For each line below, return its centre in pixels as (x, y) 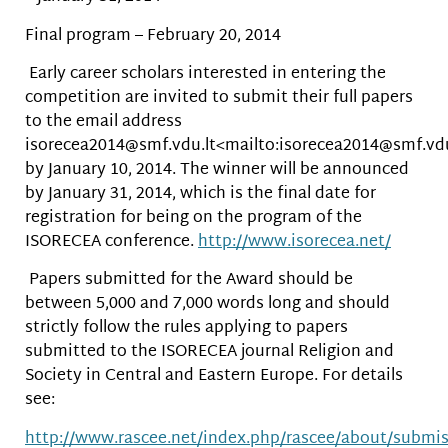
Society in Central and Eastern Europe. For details (214, 377)
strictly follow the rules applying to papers (186, 329)
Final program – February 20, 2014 (153, 36)
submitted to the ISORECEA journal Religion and (209, 353)
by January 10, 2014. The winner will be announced (217, 170)
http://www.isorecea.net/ (294, 242)
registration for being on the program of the (193, 218)
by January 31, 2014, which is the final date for (200, 194)
